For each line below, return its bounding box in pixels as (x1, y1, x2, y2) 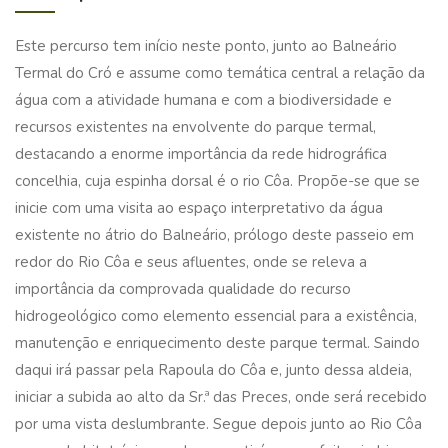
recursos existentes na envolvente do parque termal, (15, 117, 376, 137)
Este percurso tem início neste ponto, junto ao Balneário (15, 36, 397, 56)
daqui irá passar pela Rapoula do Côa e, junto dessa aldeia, (15, 360, 412, 380)
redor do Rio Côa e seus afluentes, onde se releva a (15, 252, 367, 272)
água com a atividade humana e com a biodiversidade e (15, 90, 392, 110)
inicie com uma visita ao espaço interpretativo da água (15, 198, 383, 218)
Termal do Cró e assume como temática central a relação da (15, 63, 425, 83)
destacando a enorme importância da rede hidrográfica (15, 144, 387, 164)
